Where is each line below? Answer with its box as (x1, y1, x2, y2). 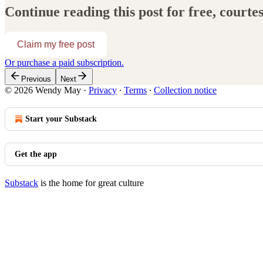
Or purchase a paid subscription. (5, 58, 124, 68)
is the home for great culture (38, 178, 144, 188)
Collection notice (154, 85, 217, 96)
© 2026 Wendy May (5, 85, 81, 96)
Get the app (15, 150, 57, 159)
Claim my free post (17, 39, 95, 50)
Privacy (89, 85, 117, 96)
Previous (21, 75, 51, 84)
